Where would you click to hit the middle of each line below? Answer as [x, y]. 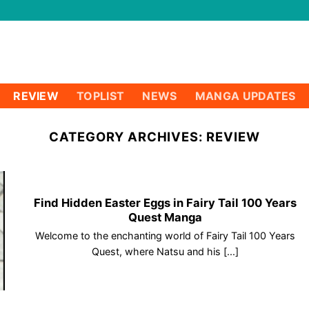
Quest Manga [165, 218]
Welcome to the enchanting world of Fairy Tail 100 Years [165, 235]
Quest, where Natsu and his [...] [165, 251]
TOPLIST [101, 96]
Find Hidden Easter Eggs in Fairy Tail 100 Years [165, 203]
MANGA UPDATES [245, 96]
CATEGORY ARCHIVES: [128, 137]
